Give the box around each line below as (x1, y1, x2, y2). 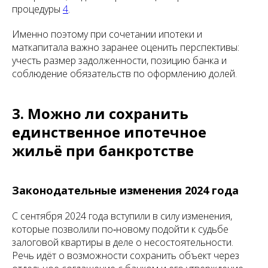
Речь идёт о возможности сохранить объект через (12, 249, 239, 262)
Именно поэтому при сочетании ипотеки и (12, 28, 202, 41)
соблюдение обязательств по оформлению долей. (12, 67, 237, 80)
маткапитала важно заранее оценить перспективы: (12, 41, 239, 54)
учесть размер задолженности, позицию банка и (12, 54, 227, 67)
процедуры (12, 2, 63, 16)
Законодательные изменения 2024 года (12, 183, 239, 197)
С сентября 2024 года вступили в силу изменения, (12, 209, 232, 223)
